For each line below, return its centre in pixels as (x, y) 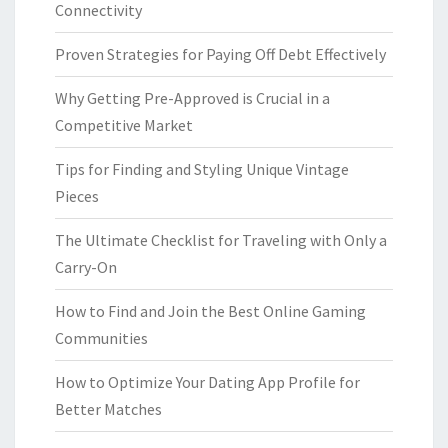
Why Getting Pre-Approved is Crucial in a (192, 98)
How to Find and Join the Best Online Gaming (210, 311)
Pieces (77, 196)
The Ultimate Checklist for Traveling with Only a (221, 240)
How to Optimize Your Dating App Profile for (207, 382)
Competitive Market (124, 125)
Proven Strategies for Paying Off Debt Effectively (220, 54)
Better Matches (108, 409)
